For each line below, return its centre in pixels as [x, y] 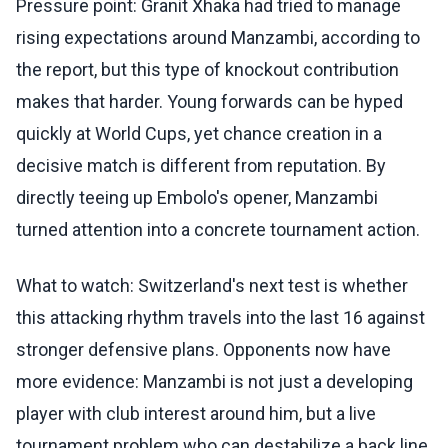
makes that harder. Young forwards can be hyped [209, 102]
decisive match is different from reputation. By [201, 166]
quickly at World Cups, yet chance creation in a [199, 134]
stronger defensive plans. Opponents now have [203, 350]
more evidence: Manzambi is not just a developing [214, 382]
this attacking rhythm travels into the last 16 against [220, 318]
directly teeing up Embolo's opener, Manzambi [197, 198]
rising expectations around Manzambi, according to [218, 38]
